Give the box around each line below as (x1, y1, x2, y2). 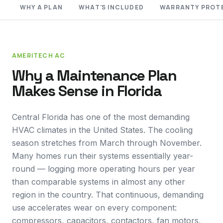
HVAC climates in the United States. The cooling (12, 125, 193, 135)
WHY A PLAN (20, 3, 63, 11)
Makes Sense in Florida (12, 81, 161, 101)
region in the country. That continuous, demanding (12, 190, 204, 200)
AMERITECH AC (12, 51, 66, 60)
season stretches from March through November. (12, 138, 202, 148)
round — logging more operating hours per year (12, 164, 195, 174)
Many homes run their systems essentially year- (12, 151, 193, 161)
